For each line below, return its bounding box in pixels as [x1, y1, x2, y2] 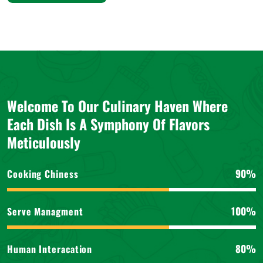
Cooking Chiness [7, 166, 79, 181]
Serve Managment [7, 204, 83, 218]
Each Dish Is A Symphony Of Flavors [7, 113, 210, 134]
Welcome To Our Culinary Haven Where [7, 95, 228, 116]
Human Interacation [7, 241, 93, 256]
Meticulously [7, 131, 80, 153]
